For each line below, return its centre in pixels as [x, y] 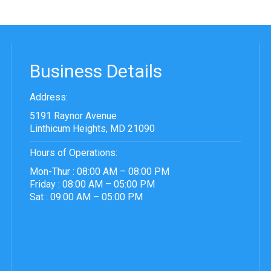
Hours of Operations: [73, 153]
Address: [49, 97]
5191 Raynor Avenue [73, 116]
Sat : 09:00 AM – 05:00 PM [86, 197]
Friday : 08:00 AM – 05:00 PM [92, 184]
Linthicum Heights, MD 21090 [92, 129]
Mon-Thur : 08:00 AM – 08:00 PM [100, 172]
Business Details [96, 71]
